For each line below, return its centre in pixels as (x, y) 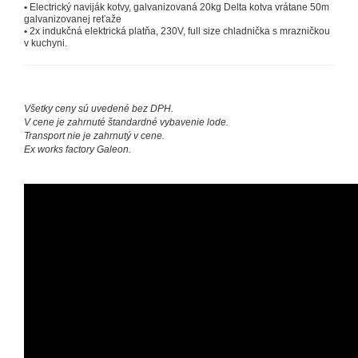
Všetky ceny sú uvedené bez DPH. (99, 109)
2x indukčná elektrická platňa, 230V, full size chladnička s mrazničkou (180, 32)
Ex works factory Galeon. (78, 150)
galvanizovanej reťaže (73, 20)
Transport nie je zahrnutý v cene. (94, 136)
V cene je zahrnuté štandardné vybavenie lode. (126, 123)
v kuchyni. (46, 44)
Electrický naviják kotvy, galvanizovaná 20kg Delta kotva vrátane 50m (179, 8)
